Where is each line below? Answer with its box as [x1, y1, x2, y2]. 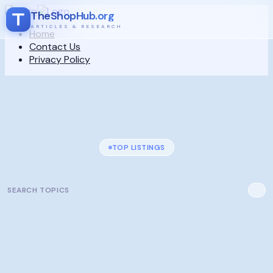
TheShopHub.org [30, 8, 114, 23]
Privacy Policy [29, 53, 90, 66]
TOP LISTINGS [112, 143, 165, 152]
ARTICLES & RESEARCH [30, 23, 122, 29]
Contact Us [29, 40, 80, 53]
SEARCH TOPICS [7, 185, 69, 195]
